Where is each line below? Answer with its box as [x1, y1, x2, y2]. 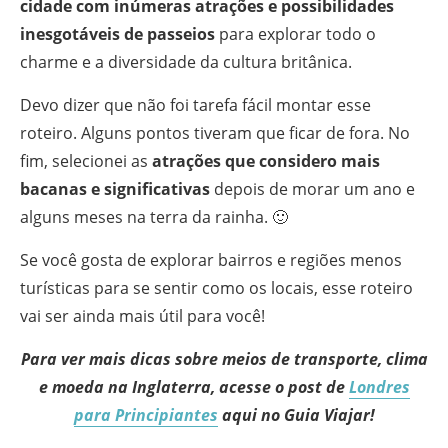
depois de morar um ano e [214, 178, 415, 200]
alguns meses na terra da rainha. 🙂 [20, 206, 288, 228]
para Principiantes [73, 404, 218, 426]
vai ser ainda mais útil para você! [20, 305, 265, 327]
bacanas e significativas [20, 178, 214, 200]
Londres [348, 376, 410, 398]
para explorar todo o [215, 23, 376, 45]
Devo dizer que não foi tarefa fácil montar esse [20, 94, 371, 116]
